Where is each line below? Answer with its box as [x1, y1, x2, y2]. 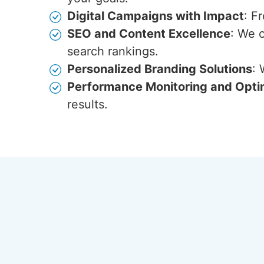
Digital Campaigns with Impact [67, 9, 244, 23]
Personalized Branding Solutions [67, 62, 252, 76]
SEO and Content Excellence [67, 27, 230, 41]
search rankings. [67, 44, 159, 58]
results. [67, 97, 108, 111]
